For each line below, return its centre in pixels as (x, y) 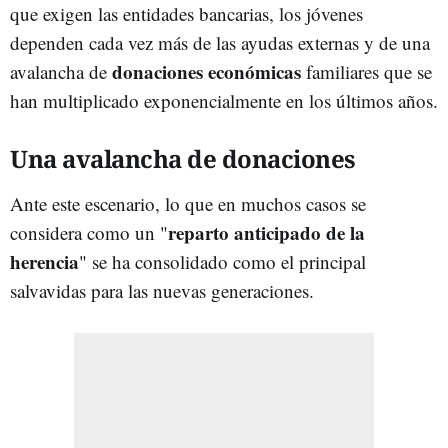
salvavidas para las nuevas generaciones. (162, 290)
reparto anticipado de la (266, 232)
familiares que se (366, 71)
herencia (44, 261)
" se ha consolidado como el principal (222, 261)
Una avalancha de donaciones (183, 158)
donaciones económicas (204, 71)
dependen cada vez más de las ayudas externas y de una (220, 42)
